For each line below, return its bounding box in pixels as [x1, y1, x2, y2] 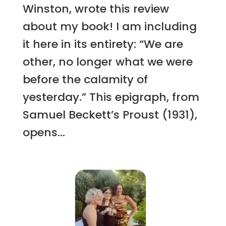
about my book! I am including [22, 18, 197, 34]
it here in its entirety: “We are [22, 36, 183, 52]
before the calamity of [22, 71, 148, 87]
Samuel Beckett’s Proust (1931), [22, 106, 197, 123]
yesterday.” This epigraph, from [22, 89, 199, 105]
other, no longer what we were [22, 53, 193, 70]
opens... [22, 124, 65, 140]
